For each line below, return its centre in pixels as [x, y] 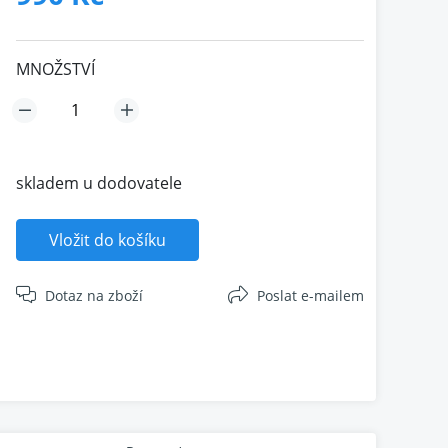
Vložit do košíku [107, 240]
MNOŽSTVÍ [55, 69]
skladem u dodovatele [98, 183]
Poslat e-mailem [310, 295]
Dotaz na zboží [94, 295]
